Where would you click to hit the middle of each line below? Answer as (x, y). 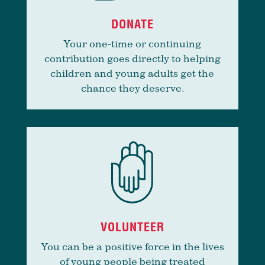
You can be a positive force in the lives (132, 247)
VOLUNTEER (132, 227)
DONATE (132, 24)
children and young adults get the (132, 73)
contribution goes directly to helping (132, 59)
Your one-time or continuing (132, 44)
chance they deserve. (132, 88)
